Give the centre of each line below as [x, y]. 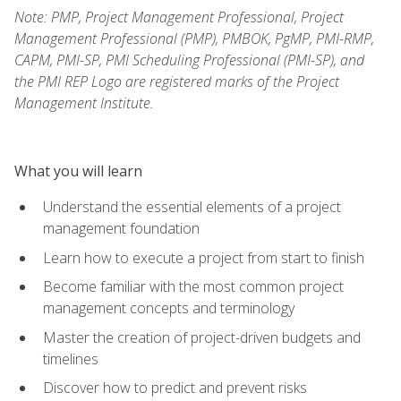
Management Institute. [84, 102]
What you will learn [78, 171]
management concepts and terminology [169, 308]
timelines [71, 358]
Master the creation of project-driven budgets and [202, 337]
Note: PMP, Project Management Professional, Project [179, 17]
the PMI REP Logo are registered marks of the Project [177, 81]
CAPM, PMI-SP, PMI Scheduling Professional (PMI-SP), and [189, 60]
